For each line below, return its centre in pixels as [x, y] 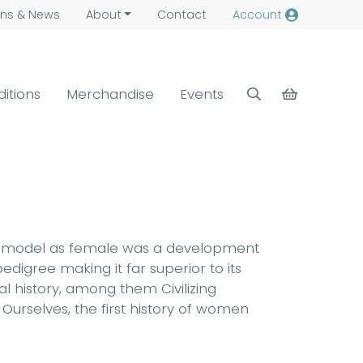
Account [257, 15]
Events [202, 94]
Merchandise [111, 94]
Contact [181, 15]
